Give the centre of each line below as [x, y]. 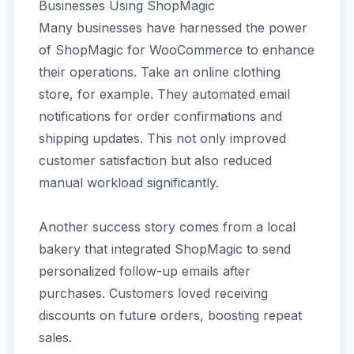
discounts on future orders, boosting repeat [170, 315]
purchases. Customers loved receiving [153, 293]
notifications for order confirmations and [160, 116]
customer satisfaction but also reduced [155, 160]
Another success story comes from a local [167, 226]
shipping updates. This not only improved [162, 138]
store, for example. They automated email [164, 94]
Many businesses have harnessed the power [173, 27]
